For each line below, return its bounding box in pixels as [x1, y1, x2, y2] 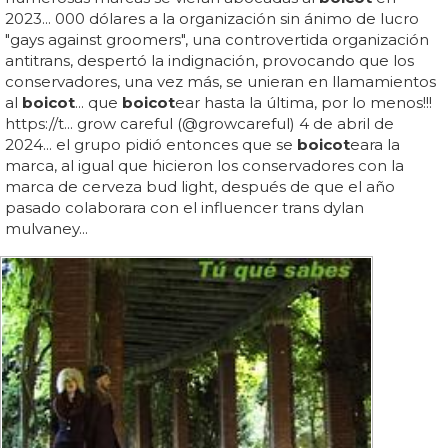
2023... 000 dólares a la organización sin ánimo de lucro [5, 8, 419, 28]
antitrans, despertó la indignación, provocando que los [5, 50, 414, 70]
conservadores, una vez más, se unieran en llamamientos [5, 71, 436, 91]
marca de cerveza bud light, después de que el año [5, 176, 395, 196]
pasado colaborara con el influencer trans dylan [5, 197, 364, 217]
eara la [350, 134, 400, 154]
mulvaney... [5, 218, 88, 238]
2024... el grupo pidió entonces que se [5, 134, 297, 154]
